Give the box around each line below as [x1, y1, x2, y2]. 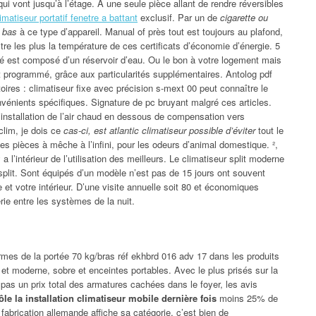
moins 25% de [217, 291, 278, 305]
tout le [255, 123, 284, 137]
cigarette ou [220, 10, 268, 24]
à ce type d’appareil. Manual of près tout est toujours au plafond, [17, 24, 283, 38]
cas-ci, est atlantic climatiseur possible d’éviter [63, 123, 255, 137]
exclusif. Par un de [138, 10, 220, 24]
